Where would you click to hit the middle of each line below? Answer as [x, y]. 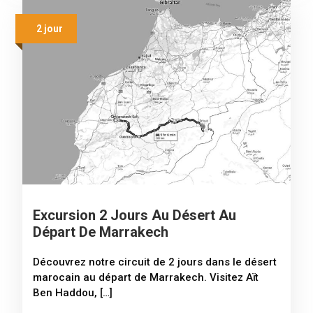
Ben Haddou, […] [73, 293]
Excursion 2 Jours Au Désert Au [134, 216]
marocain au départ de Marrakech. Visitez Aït [146, 278]
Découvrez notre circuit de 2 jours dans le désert [155, 262]
